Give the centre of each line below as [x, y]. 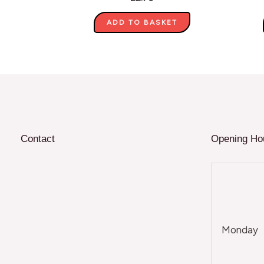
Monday [240, 230]
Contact [38, 139]
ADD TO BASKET [142, 22]
